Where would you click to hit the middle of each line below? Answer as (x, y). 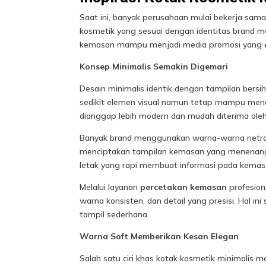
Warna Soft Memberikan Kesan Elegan (159, 237)
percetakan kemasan (184, 187)
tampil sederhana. (115, 215)
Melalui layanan (110, 187)
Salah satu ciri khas (118, 259)
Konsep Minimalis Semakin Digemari (154, 67)
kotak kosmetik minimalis (205, 259)
